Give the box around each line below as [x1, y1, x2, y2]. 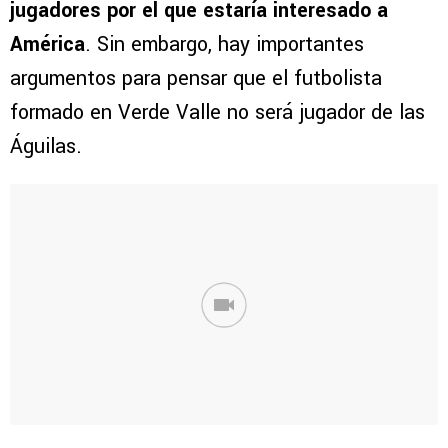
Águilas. [10, 132, 82, 162]
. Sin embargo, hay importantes [85, 30, 364, 60]
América [10, 30, 85, 60]
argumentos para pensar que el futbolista [10, 64, 382, 94]
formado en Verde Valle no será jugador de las [10, 98, 425, 128]
